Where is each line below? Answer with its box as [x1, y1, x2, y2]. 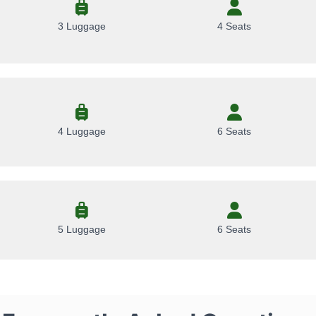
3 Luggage [58, 20, 106, 32]
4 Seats [217, 20, 251, 32]
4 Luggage [58, 126, 106, 138]
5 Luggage [58, 224, 106, 236]
